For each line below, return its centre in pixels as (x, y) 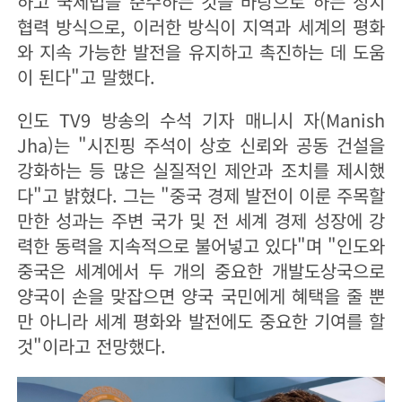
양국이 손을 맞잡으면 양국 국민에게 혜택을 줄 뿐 (201, 296)
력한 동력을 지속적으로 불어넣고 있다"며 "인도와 (201, 246)
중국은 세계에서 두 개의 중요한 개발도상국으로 (201, 271)
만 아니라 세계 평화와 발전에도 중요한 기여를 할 (201, 321)
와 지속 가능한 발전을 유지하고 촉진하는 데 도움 (201, 52)
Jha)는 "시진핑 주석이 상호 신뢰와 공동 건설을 (201, 145)
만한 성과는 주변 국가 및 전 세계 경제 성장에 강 (201, 221)
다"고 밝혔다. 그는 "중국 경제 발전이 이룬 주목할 (201, 196)
